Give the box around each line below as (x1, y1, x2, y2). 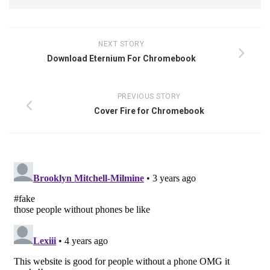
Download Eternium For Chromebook (46, 53, 196, 63)
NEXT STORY (98, 39, 144, 48)
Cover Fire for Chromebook (93, 105, 204, 116)
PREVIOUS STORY (117, 92, 181, 101)
